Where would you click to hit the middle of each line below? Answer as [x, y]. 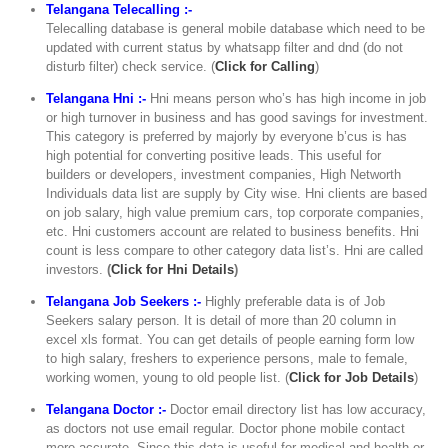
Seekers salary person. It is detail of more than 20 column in [221, 321]
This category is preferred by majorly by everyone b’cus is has [227, 137]
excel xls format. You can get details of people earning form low [230, 340]
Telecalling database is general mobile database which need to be [236, 29]
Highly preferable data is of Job [293, 302]
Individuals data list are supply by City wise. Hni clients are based [237, 194]
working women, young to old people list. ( [168, 378]
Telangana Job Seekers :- [124, 302]
